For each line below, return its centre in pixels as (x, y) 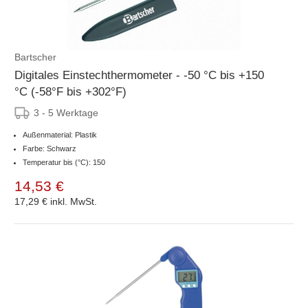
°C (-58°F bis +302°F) (70, 91)
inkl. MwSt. (74, 201)
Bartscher (35, 57)
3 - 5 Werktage (66, 112)
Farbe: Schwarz (49, 148)
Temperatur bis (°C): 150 (64, 162)
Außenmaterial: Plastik (60, 134)
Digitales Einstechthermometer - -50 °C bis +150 (139, 75)
